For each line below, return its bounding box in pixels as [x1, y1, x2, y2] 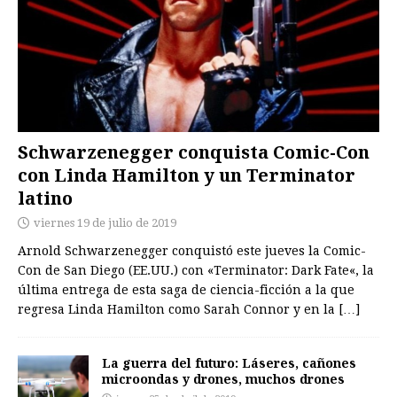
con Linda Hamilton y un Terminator [18, 163, 355, 188]
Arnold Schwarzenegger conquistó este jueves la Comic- [18, 244, 366, 259]
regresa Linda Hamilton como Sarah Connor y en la [18, 302, 339, 317]
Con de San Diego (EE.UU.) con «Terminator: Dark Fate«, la [18, 263, 374, 278]
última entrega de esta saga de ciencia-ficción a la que [18, 283, 354, 298]
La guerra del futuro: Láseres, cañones [102, 354, 356, 372]
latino [18, 186, 73, 211]
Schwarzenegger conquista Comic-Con [18, 140, 370, 165]
